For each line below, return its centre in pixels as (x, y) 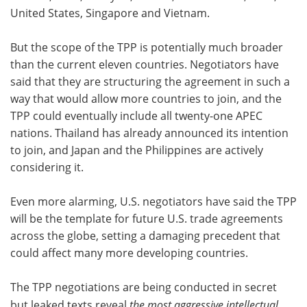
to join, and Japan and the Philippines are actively (137, 150)
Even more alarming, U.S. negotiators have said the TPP (153, 202)
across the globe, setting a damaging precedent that (145, 236)
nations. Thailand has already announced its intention (149, 133)
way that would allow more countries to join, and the (146, 99)
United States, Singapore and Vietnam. (110, 13)
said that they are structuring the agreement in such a (150, 82)
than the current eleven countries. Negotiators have (145, 65)
